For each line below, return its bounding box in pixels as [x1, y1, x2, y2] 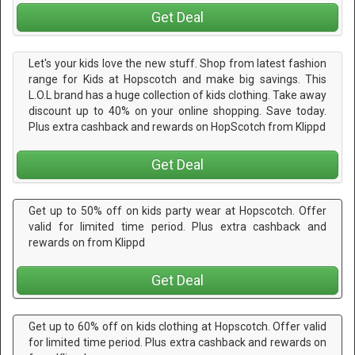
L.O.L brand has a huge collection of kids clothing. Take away [29, 88, 326, 101]
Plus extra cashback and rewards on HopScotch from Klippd [29, 120, 326, 133]
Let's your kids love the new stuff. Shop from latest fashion [29, 56, 326, 70]
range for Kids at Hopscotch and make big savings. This [29, 72, 326, 86]
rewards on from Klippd [29, 235, 145, 249]
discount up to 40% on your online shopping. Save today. [29, 104, 326, 117]
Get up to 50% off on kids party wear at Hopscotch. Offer [29, 204, 326, 217]
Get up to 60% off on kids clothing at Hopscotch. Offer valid [29, 320, 326, 334]
